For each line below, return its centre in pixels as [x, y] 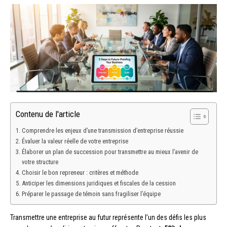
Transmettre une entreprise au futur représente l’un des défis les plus [108, 218]
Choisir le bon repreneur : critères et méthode [80, 173]
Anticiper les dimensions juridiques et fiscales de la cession [99, 183]
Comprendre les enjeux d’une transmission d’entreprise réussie [102, 131]
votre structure [40, 162]
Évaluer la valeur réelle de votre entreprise [75, 141]
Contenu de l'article [48, 114]
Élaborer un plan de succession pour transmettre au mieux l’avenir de [110, 152]
